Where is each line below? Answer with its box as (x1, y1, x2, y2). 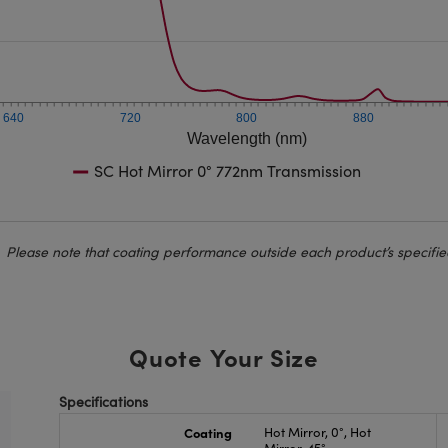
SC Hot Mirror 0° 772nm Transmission (94, 160, 362, 181)
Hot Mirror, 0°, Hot (263, 423, 371, 441)
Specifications (59, 392, 149, 411)
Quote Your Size (128, 340, 319, 373)
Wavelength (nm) (187, 130, 308, 147)
